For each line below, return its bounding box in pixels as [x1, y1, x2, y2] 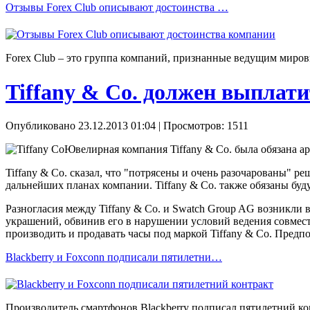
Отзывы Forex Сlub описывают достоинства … [6, 1, 228, 14]
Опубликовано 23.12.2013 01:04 [6, 119, 156, 131]
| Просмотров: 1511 [156, 119, 248, 131]
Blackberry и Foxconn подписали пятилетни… [6, 250, 222, 263]
